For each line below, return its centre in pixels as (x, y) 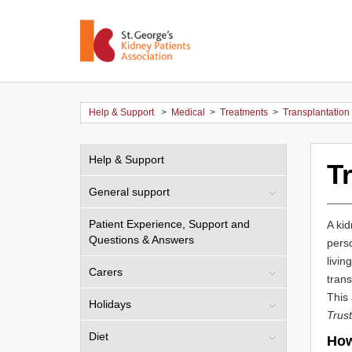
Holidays (110, 304)
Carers (106, 272)
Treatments (244, 112)
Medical (188, 112)
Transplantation (316, 112)
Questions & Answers (141, 240)
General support (129, 192)
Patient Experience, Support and (169, 224)
